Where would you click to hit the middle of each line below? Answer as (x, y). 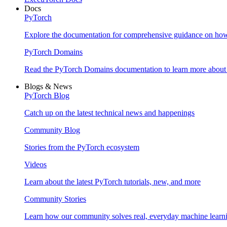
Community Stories (55, 199)
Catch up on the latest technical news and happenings (109, 113)
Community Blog (52, 130)
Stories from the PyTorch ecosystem (82, 147)
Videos (35, 164)
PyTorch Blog (47, 96)
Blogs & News (48, 86)
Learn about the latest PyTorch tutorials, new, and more (112, 182)
